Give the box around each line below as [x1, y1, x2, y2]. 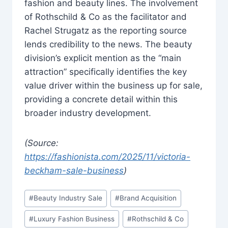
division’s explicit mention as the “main [24, 52, 181, 63]
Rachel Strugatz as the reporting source [24, 25, 187, 36]
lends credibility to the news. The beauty [24, 39, 192, 49]
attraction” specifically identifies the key [24, 66, 187, 77]
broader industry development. [24, 107, 151, 118]
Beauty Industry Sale [34, 194, 103, 203]
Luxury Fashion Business [34, 214, 115, 223]
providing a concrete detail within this [24, 94, 178, 104]
